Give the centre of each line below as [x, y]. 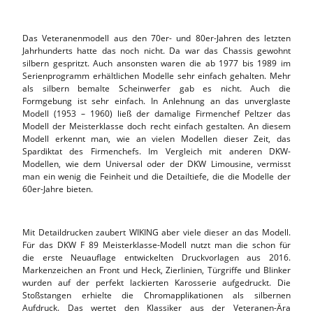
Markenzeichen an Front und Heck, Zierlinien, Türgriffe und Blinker [156, 270]
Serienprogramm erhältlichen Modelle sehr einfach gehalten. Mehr [156, 75]
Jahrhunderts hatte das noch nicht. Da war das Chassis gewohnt [156, 50]
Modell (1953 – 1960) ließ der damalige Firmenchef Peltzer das [156, 113]
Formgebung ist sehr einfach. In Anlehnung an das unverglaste [156, 101]
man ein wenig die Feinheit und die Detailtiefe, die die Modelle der [156, 176]
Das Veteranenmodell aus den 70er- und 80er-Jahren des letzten [156, 38]
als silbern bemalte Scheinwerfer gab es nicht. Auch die [156, 88]
